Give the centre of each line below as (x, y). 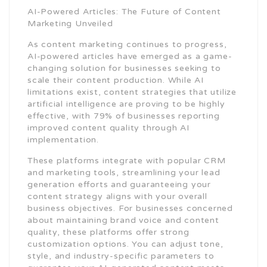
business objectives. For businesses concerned (130, 208)
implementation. (63, 140)
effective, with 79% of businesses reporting (124, 116)
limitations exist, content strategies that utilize (132, 92)
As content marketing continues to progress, (127, 44)
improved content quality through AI (109, 128)
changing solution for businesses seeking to (124, 68)
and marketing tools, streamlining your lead (124, 173)
